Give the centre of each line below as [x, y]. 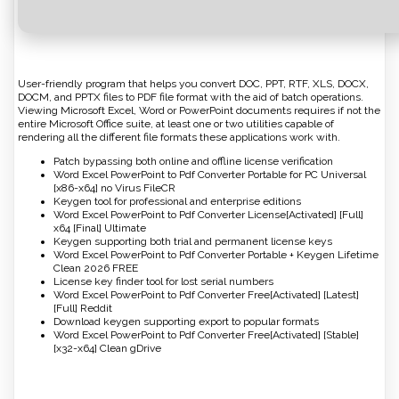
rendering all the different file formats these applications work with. [179, 138]
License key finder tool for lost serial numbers [163, 282]
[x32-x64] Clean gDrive [107, 349]
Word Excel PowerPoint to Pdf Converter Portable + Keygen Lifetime [216, 255]
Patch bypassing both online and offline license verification [193, 162]
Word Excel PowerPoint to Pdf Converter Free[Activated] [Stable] [206, 335]
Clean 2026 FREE [96, 269]
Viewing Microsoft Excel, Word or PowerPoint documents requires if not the [199, 111]
